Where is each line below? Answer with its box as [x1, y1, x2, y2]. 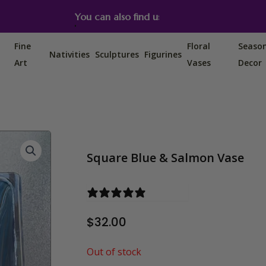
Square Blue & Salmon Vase [87, 150, 244, 166]
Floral [186, 40, 210, 52]
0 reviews [151, 186, 188, 198]
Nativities [49, 49, 90, 61]
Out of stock [87, 245, 141, 259]
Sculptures [94, 49, 139, 61]
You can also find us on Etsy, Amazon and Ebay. [11, 10, 216, 23]
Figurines [144, 49, 182, 61]
